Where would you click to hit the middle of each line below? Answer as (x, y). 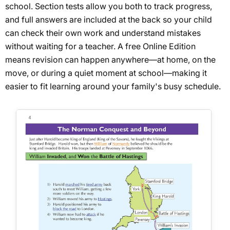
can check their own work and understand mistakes (103, 33)
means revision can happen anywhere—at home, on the (110, 59)
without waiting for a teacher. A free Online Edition (100, 46)
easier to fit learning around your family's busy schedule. (113, 86)
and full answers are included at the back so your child (109, 19)
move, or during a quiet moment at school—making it (106, 73)
